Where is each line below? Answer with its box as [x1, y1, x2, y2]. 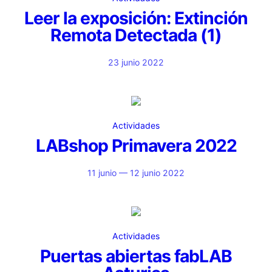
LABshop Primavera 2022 [35, 135, 237, 156]
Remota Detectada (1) [50, 25, 222, 46]
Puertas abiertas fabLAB [40, 246, 232, 267]
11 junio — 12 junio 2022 [87, 168, 185, 178]
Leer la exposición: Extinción [24, 8, 248, 29]
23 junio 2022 [108, 57, 164, 67]
